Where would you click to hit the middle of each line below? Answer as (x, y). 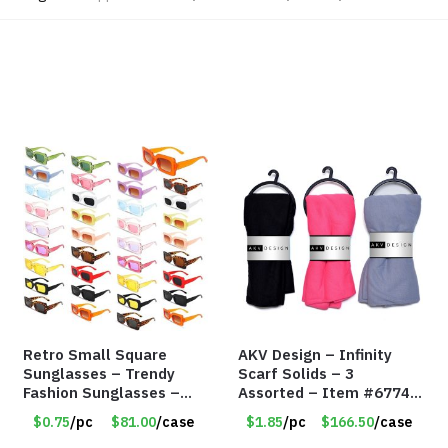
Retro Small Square (95, 355)
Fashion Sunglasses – (102, 393)
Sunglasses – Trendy (99, 374)
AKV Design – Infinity (315, 355)
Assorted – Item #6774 (324, 393)
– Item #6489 (74, 431)
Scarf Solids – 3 (296, 374)
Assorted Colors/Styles (109, 412)
